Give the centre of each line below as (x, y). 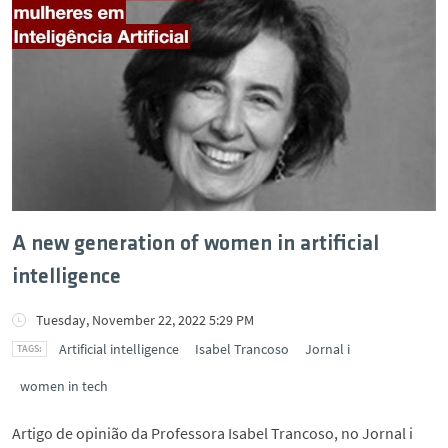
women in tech (64, 385)
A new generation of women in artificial (195, 244)
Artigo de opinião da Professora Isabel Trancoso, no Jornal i (212, 432)
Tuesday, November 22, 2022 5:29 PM (145, 319)
